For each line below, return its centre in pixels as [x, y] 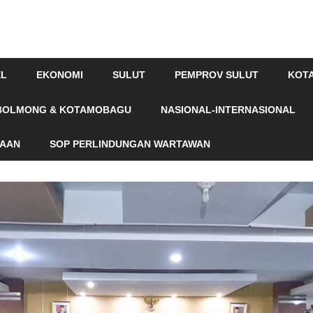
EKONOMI [60, 75]
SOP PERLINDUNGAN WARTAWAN [130, 144]
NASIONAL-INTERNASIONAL [228, 109]
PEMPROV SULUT [217, 75]
